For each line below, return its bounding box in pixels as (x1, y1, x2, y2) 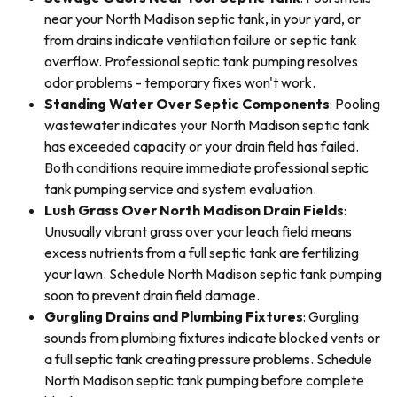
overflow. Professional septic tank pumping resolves (44, 52, 358, 70)
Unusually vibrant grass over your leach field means (44, 222, 352, 240)
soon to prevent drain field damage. (44, 286, 260, 304)
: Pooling (330, 95, 380, 113)
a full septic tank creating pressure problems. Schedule (44, 350, 372, 368)
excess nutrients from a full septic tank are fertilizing (44, 244, 359, 261)
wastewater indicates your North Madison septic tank (44, 116, 370, 134)
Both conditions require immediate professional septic (44, 159, 369, 176)
